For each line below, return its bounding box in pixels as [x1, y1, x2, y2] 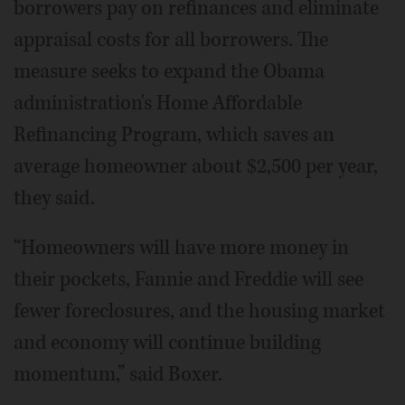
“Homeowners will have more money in [14, 233, 349, 261]
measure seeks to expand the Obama [14, 57, 325, 85]
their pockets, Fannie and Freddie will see [14, 265, 363, 293]
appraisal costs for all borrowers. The [14, 25, 328, 53]
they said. [14, 184, 95, 212]
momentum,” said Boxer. [14, 360, 222, 388]
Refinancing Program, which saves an [14, 120, 334, 148]
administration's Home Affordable [14, 89, 302, 117]
